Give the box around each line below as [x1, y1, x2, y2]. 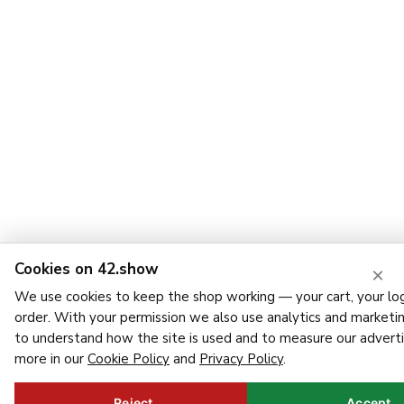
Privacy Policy [199, 350, 283, 368]
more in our [14, 350, 87, 368]
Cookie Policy [87, 350, 170, 368]
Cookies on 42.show [14, 259, 159, 280]
